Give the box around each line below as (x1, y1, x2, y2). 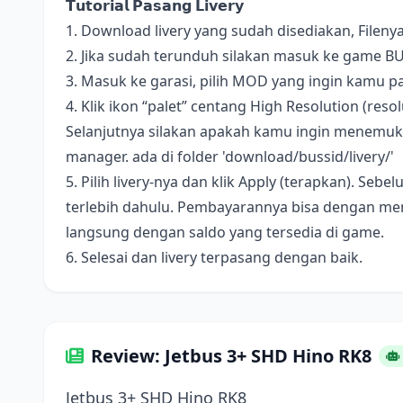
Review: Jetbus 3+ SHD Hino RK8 (91, 344, 372, 368)
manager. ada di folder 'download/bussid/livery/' (66, 147, 394, 166)
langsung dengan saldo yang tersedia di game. (66, 222, 384, 242)
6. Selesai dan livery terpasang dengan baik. (66, 247, 363, 267)
